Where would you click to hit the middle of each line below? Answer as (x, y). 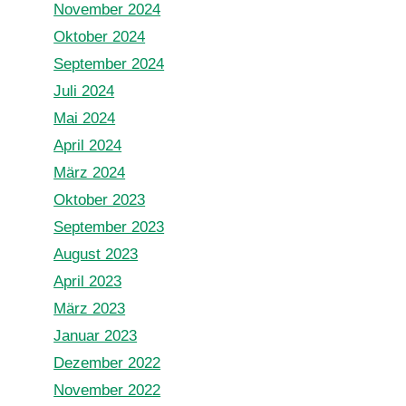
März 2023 (90, 309)
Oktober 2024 (100, 37)
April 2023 (88, 281)
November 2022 (107, 390)
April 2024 (88, 145)
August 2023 (96, 254)
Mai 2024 (85, 118)
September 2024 (109, 64)
